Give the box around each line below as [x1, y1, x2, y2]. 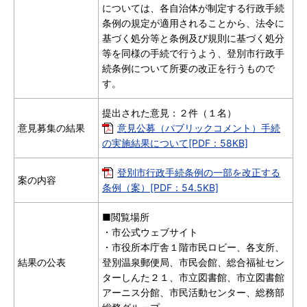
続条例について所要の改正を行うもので [102, 62, 275, 74]
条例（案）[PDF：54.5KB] [102, 182, 219, 193]
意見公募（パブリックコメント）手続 [117, 122, 280, 134]
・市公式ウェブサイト [102, 226, 198, 238]
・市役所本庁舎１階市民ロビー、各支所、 [102, 241, 284, 253]
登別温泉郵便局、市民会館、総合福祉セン [102, 256, 284, 268]
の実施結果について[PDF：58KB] [102, 137, 248, 149]
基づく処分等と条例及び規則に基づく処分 [102, 32, 284, 44]
